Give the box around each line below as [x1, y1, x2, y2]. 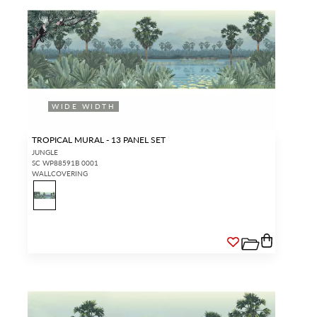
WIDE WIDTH [52, 100, 116, 112]
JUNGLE [32, 146, 58, 157]
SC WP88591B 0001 [32, 157, 98, 168]
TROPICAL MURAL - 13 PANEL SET [32, 133, 166, 146]
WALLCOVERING [32, 168, 88, 178]
